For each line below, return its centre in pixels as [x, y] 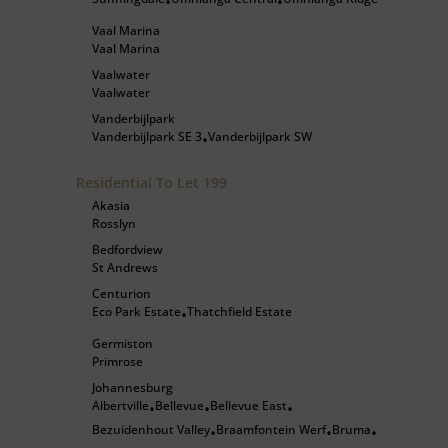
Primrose [117, 361]
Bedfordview [127, 249]
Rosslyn [114, 223]
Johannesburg [132, 387]
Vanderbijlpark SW [260, 136]
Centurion [121, 293]
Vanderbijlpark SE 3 [147, 136]
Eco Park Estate [136, 311]
